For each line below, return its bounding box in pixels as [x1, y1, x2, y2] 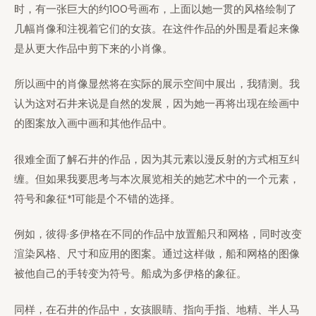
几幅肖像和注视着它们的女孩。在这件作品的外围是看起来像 [14, 21, 300, 36]
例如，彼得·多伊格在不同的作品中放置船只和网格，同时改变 [14, 227, 302, 241]
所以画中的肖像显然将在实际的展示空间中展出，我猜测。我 [14, 77, 300, 91]
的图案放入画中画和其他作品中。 [14, 116, 173, 130]
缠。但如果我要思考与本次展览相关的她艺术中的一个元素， [14, 171, 300, 186]
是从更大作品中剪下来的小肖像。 [14, 41, 173, 56]
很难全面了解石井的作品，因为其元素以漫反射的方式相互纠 [14, 152, 300, 166]
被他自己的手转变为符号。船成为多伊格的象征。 [14, 267, 247, 281]
